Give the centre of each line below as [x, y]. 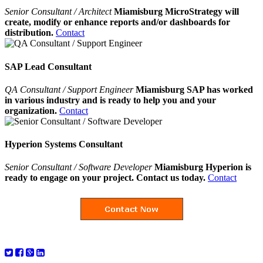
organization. [31, 110]
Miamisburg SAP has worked [194, 89]
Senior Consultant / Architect [59, 12]
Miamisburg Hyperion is [203, 167]
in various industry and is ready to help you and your [110, 100]
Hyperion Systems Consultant [64, 144]
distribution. [29, 33]
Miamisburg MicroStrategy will [176, 12]
